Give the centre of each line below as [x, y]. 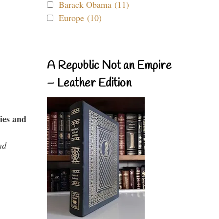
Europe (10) [80, 18]
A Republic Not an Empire [109, 66]
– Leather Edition [89, 84]
